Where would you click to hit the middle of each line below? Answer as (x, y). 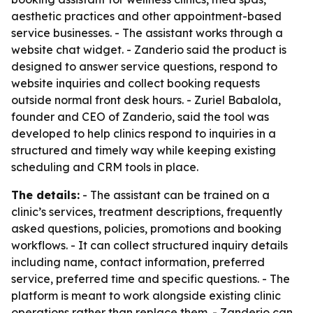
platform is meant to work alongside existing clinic (146, 296)
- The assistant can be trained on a (175, 195)
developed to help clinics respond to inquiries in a (144, 133)
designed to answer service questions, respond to (144, 66)
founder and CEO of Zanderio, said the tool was (140, 117)
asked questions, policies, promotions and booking (146, 228)
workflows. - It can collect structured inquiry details (150, 245)
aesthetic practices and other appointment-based (146, 16)
